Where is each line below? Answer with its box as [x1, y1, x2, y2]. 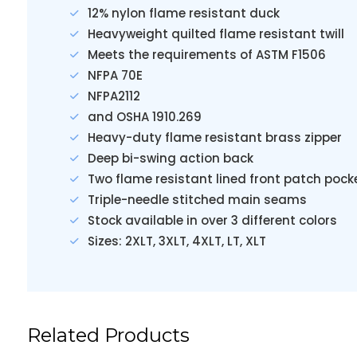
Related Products [26, 324, 190, 347]
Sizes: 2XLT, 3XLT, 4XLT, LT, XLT [87, 233, 266, 249]
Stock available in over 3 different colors [87, 212, 337, 229]
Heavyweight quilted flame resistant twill [87, 25, 344, 42]
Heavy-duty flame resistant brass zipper [87, 129, 342, 146]
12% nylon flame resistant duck [87, 5, 280, 22]
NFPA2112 [87, 88, 140, 104]
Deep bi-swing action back [87, 150, 253, 167]
